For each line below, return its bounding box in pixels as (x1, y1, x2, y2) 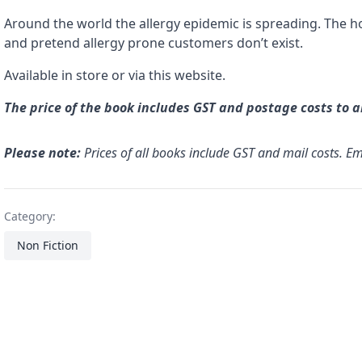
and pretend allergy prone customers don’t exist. (4, 34, 304, 52)
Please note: (4, 144, 82, 162)
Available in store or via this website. (4, 66, 226, 84)
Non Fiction (17, 238, 79, 253)
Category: (4, 208, 57, 224)
